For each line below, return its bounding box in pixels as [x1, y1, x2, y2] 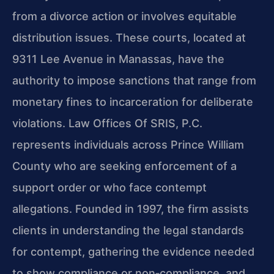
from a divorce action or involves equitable [12, 9, 237, 23]
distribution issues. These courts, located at [12, 31, 246, 44]
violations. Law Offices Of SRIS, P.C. [12, 116, 202, 130]
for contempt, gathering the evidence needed [12, 245, 254, 258]
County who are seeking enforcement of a [12, 159, 237, 172]
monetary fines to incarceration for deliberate [12, 95, 253, 108]
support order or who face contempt [12, 180, 207, 194]
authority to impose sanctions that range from [12, 73, 256, 87]
